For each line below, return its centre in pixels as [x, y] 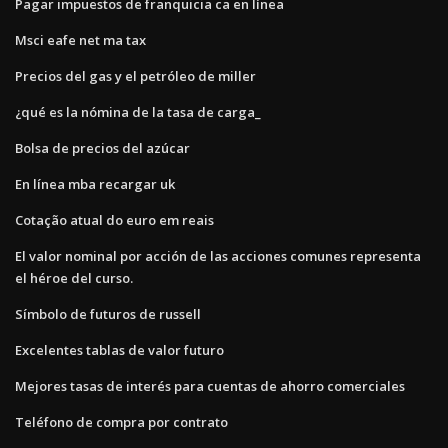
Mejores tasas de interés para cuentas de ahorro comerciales [210, 385]
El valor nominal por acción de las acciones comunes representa [218, 255]
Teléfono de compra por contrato [121, 421]
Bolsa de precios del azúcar [102, 147]
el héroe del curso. [74, 277]
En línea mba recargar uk [95, 183]
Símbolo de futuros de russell [108, 313]
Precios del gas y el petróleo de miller [135, 75]
